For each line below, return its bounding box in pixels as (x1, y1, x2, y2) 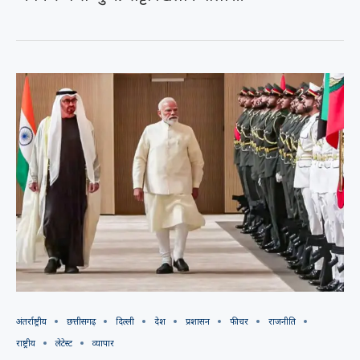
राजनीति (268, 315, 296, 327)
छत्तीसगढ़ (67, 315, 96, 327)
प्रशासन (186, 315, 210, 327)
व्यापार (92, 337, 114, 349)
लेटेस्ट (55, 337, 72, 349)
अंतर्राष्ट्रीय (16, 315, 47, 327)
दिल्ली (116, 315, 134, 327)
